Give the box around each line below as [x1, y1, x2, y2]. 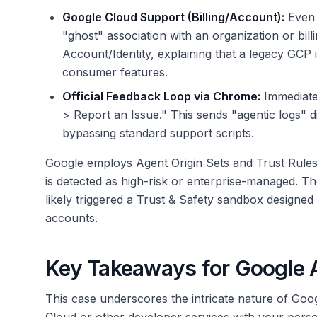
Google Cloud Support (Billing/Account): [62, 10, 284, 25]
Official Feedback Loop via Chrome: [62, 89, 260, 104]
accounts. [45, 211, 98, 226]
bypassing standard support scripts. [62, 126, 254, 141]
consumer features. [62, 65, 168, 80]
